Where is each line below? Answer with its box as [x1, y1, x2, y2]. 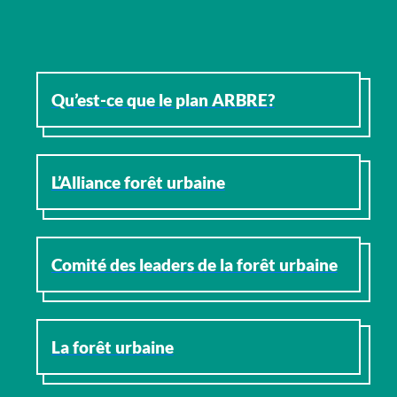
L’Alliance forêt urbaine [51, 171, 225, 192]
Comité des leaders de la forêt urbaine [51, 253, 338, 275]
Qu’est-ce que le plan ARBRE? [51, 89, 275, 110]
